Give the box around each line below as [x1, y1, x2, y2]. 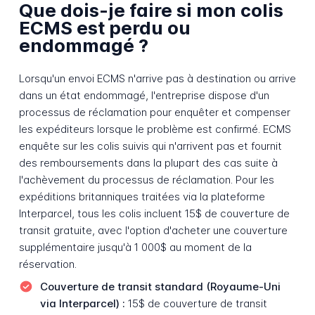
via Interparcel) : [39, 296, 125, 310]
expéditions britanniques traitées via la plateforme [18, 189, 265, 203]
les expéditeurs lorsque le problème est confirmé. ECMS [18, 122, 291, 136]
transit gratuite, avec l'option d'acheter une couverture [18, 223, 288, 237]
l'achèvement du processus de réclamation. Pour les [18, 172, 274, 186]
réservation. [18, 257, 77, 271]
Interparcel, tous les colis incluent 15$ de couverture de [18, 206, 290, 220]
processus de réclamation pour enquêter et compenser [18, 105, 290, 119]
